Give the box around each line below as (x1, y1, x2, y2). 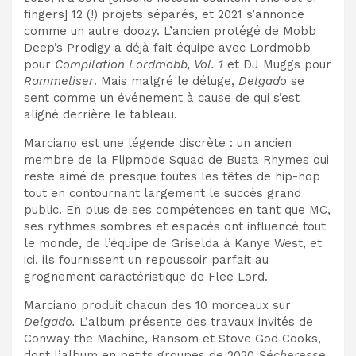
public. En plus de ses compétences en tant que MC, (24, 202, 331, 217)
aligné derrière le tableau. (24, 106, 177, 122)
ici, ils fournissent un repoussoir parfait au (24, 252, 269, 267)
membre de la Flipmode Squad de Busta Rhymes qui (24, 152, 329, 167)
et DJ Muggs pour (227, 56, 331, 72)
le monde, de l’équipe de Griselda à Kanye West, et (24, 235, 322, 250)
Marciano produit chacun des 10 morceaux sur (24, 297, 291, 312)
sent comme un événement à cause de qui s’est (24, 90, 300, 105)
